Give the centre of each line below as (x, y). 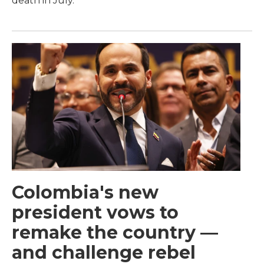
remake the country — (115, 232)
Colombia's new (85, 192)
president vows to (95, 212)
